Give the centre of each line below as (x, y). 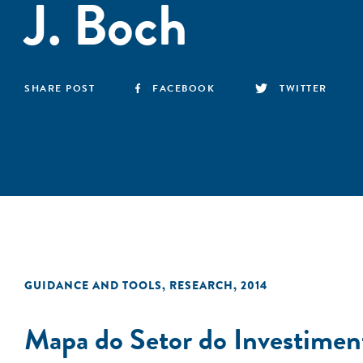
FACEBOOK (184, 88)
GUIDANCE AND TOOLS (93, 285)
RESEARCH (201, 285)
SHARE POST (60, 88)
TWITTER (303, 88)
